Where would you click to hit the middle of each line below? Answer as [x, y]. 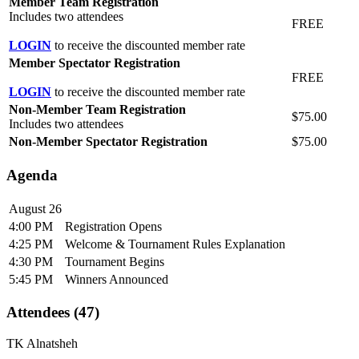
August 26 [35, 208]
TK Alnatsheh [42, 344]
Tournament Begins [115, 261]
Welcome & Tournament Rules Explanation [175, 244]
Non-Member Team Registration [97, 110]
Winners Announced [117, 279]
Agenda [32, 175]
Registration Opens [113, 226]
